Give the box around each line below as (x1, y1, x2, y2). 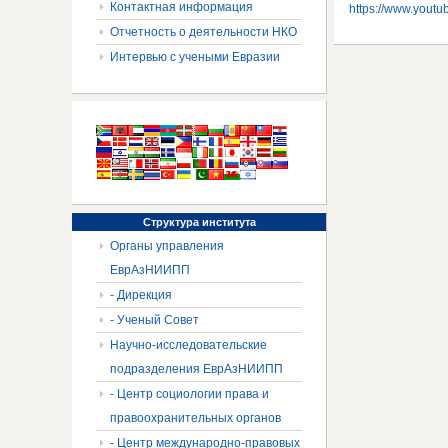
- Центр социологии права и (110, 387, 269, 401)
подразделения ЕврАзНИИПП (110, 362, 283, 376)
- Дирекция (110, 288, 172, 302)
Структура (142, 216, 199, 228)
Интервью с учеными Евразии (110, 50, 280, 64)
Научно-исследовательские (110, 338, 267, 352)
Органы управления (110, 239, 224, 253)
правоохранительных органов (110, 411, 281, 425)
